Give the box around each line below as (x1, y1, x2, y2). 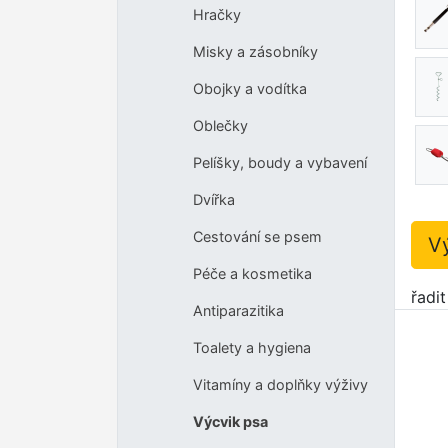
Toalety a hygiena (192, 339, 311, 357)
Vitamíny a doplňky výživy (192, 376, 368, 394)
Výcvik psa (192, 413, 268, 431)
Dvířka (192, 191, 235, 209)
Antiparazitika (192, 302, 284, 320)
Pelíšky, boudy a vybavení (192, 154, 367, 172)
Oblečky (192, 117, 248, 135)
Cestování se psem (192, 228, 322, 246)
